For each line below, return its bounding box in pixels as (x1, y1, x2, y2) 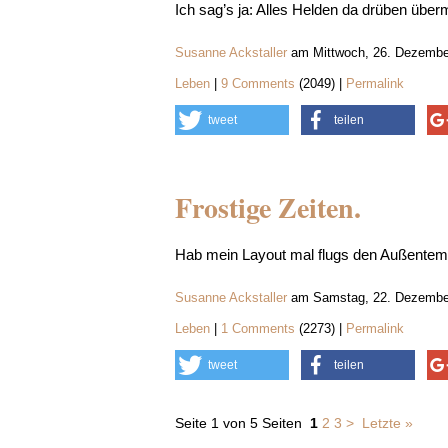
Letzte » (361, 415, 413, 431)
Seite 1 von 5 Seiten (174, 415, 302, 431)
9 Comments (220, 76, 299, 91)
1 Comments (220, 321, 299, 336)
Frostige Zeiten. (174, 187, 361, 228)
